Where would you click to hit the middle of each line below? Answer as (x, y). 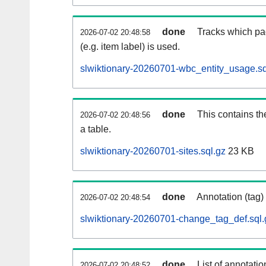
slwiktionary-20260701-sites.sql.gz (153, 151)
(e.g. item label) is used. (130, 47)
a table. (96, 129)
